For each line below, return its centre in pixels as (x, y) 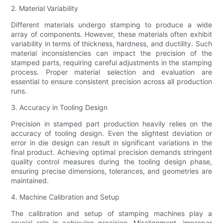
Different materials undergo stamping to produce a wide (111, 25)
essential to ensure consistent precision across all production (111, 82)
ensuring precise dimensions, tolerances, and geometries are (111, 171)
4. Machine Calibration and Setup (65, 197)
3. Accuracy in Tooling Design (59, 108)
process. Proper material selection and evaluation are (111, 72)
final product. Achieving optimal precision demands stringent (111, 152)
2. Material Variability (45, 8)
